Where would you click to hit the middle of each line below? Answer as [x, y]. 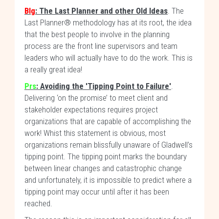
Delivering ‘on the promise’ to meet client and [96, 98]
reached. [38, 203]
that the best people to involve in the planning [97, 34]
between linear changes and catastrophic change [103, 168]
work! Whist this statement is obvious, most [95, 133]
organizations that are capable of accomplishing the [108, 121]
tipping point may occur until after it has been [97, 192]
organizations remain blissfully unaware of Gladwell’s [109, 145]
